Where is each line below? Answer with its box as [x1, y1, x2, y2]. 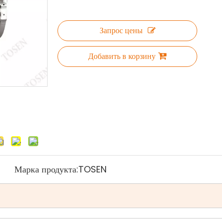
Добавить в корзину [88, 51, 156, 62]
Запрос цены [99, 25, 143, 36]
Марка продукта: [14, 163, 78, 175]
